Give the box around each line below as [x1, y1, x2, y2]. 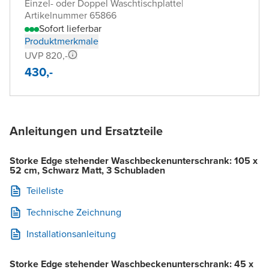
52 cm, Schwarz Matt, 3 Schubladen [10, 163, 165, 177]
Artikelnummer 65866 [25, 8, 116, 22]
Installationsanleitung [26, 226, 116, 241]
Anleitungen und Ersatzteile [10, 121, 163, 140]
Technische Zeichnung [26, 205, 121, 219]
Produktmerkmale [25, 34, 98, 48]
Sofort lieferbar [39, 21, 101, 35]
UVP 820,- [25, 48, 68, 62]
